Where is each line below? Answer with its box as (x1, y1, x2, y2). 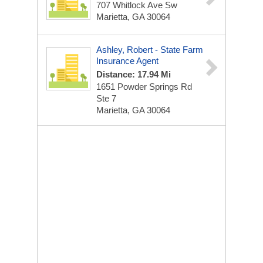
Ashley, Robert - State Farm (96, 45, 203, 55)
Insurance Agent (96, 56, 159, 66)
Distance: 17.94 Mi (96, 69, 171, 79)
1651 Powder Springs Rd (96, 82, 192, 92)
